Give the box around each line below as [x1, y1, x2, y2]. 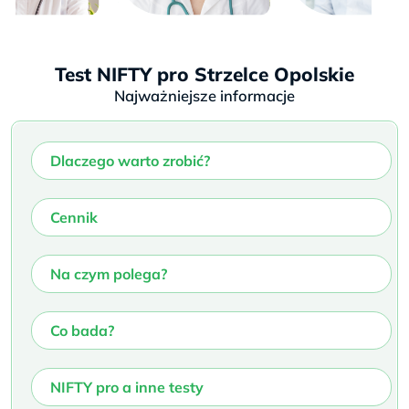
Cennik [50, 207, 98, 226]
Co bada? [50, 320, 114, 340]
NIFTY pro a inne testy [50, 377, 204, 396]
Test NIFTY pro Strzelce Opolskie [55, 61, 354, 86]
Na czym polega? [50, 264, 167, 283]
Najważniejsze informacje [114, 85, 295, 105]
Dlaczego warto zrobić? [50, 151, 210, 170]
